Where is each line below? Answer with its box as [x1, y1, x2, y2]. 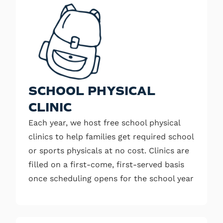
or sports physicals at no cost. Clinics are [28, 145, 189, 155]
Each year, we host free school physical [28, 117, 180, 127]
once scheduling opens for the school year [28, 173, 194, 183]
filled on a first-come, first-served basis [28, 159, 184, 169]
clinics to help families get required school [28, 131, 194, 141]
